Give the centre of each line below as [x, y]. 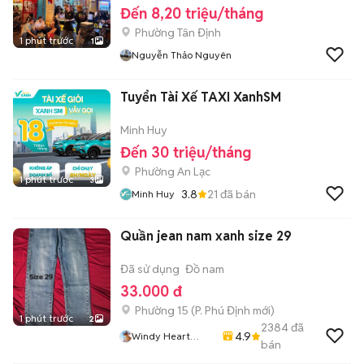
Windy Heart [161, 336]
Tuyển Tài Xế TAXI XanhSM [201, 97]
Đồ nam [205, 269]
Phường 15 [162, 310]
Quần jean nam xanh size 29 [206, 236]
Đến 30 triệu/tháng [186, 152]
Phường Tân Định [178, 32]
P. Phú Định [223, 310]
